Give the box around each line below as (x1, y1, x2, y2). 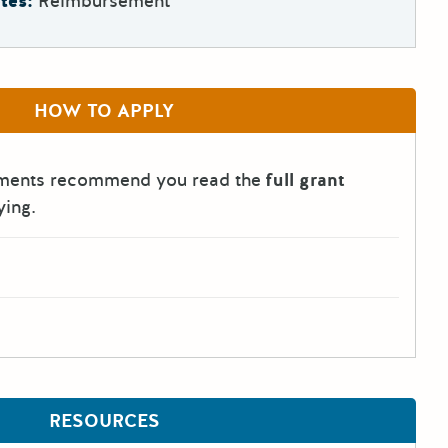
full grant (266, 168, 345, 193)
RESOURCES (48, 408, 160, 433)
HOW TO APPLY (34, 99, 174, 124)
